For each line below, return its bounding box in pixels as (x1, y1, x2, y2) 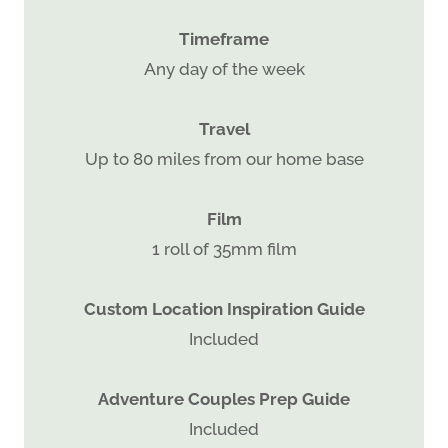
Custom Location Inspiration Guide (83, 298, 365, 319)
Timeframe (179, 28, 269, 49)
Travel (198, 118, 250, 139)
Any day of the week (143, 58, 305, 79)
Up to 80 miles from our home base (84, 148, 364, 169)
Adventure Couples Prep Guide (98, 388, 350, 409)
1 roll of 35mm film (151, 238, 297, 259)
